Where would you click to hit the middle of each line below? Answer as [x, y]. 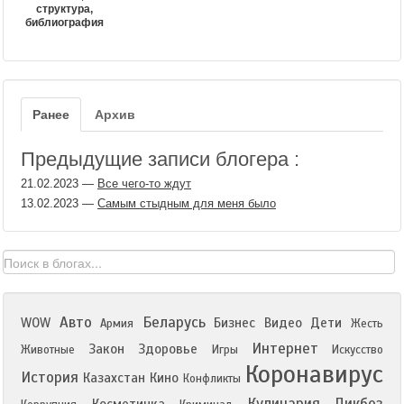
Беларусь [174, 322]
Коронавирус [314, 374]
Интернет [285, 349]
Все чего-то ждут [144, 184]
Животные [48, 350]
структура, [64, 9]
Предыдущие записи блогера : [160, 159]
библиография [64, 23]
